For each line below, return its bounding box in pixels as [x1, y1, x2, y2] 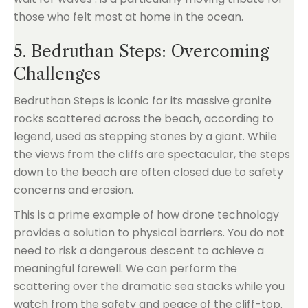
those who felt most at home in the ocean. [14, 9, 243, 25]
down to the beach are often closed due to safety [14, 164, 283, 180]
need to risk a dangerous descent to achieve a [14, 243, 264, 258]
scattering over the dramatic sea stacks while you [14, 278, 285, 294]
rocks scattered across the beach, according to [14, 111, 274, 126]
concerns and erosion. [14, 182, 133, 198]
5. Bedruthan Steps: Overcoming [14, 41, 269, 61]
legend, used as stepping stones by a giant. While [14, 129, 277, 144]
